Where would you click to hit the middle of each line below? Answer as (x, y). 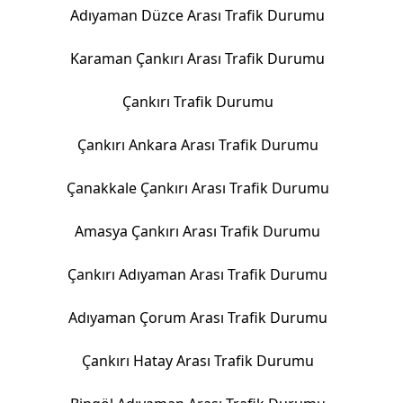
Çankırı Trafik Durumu (197, 102)
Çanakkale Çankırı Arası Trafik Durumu (197, 188)
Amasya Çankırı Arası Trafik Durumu (198, 231)
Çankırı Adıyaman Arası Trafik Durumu (198, 274)
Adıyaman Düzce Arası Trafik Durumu (198, 15)
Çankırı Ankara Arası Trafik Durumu (197, 145)
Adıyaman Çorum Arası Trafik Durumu (197, 318)
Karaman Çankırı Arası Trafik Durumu (198, 58)
